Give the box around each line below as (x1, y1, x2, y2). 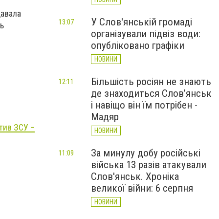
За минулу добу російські (91, 147, 200, 159)
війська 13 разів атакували (91, 159, 206, 171)
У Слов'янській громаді (91, 16, 192, 28)
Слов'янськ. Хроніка (91, 171, 179, 182)
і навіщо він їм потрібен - (91, 99, 197, 111)
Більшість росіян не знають (91, 76, 211, 88)
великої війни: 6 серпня (91, 182, 193, 194)
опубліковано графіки (91, 40, 184, 51)
